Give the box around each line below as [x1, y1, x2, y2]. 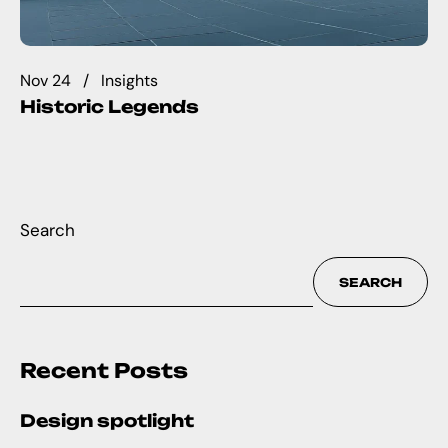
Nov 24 [20, 69, 71, 91]
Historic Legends [20, 96, 199, 118]
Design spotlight [20, 410, 194, 432]
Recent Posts [20, 358, 188, 384]
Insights [101, 69, 158, 91]
